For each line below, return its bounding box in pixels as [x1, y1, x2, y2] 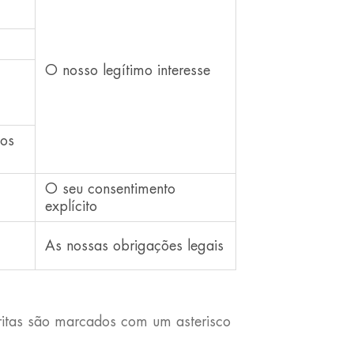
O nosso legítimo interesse [44, 63, 210, 77]
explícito [44, 199, 97, 213]
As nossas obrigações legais [44, 239, 224, 253]
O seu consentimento [44, 182, 175, 196]
